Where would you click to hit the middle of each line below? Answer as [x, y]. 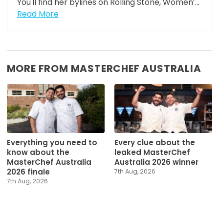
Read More [38, 14]
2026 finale [28, 172]
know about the [38, 153]
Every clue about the [155, 143]
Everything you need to [52, 143]
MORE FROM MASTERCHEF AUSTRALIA [104, 69]
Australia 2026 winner [156, 162]
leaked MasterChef [152, 153]
